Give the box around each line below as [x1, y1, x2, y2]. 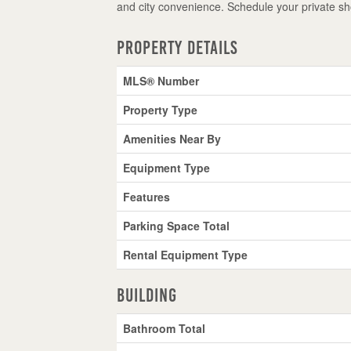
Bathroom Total [123, 320, 206, 336]
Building [117, 284, 178, 306]
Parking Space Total [123, 217, 230, 233]
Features [123, 188, 171, 204]
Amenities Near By [123, 130, 222, 147]
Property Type [123, 101, 198, 118]
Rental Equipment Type [123, 246, 248, 262]
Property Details [117, 37, 239, 58]
